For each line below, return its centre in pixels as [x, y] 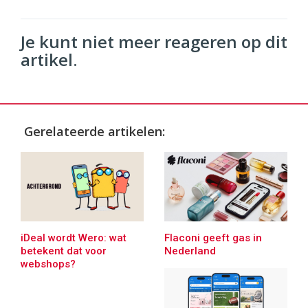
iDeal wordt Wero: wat [74, 238]
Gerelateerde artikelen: [95, 132]
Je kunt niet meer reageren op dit [154, 42]
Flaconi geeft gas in [213, 238]
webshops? [48, 264]
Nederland [190, 251]
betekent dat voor [64, 251]
